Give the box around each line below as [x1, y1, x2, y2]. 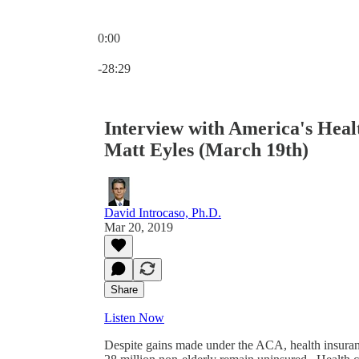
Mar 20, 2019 [104, 220, 173, 234]
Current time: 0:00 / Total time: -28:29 [97, 45, 288, 58]
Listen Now [104, 310, 164, 325]
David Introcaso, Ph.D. [104, 205, 221, 220]
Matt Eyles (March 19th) [104, 139, 309, 160]
